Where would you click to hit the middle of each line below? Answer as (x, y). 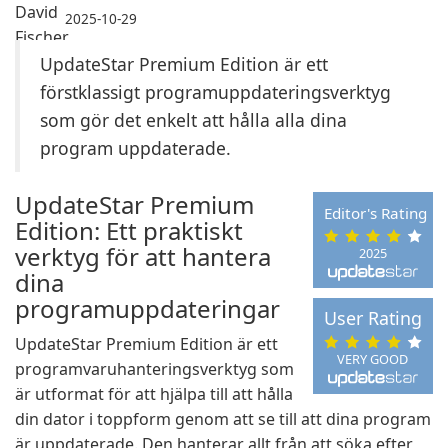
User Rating (372, 318)
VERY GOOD (373, 358)
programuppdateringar (147, 308)
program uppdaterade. (135, 148)
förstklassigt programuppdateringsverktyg (215, 92)
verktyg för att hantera (143, 256)
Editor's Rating (376, 213)
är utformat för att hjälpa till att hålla (154, 394)
